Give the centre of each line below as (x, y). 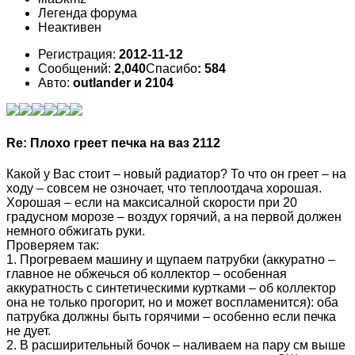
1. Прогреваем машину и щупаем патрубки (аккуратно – (171, 259)
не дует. (29, 330)
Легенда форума (88, 13)
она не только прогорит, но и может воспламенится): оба (172, 302)
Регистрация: (78, 55)
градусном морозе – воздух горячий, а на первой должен (174, 216)
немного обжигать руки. (76, 231)
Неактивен (70, 28)
